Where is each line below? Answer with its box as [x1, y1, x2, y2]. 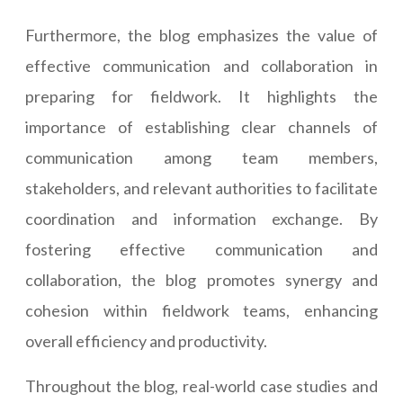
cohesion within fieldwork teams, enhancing [25, 300, 378, 321]
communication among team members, [25, 148, 378, 168]
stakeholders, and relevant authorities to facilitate [25, 178, 378, 199]
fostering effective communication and [25, 239, 378, 260]
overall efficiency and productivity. [25, 331, 267, 352]
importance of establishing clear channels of [25, 117, 378, 138]
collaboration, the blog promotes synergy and [25, 270, 378, 291]
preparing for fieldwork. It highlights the [25, 86, 378, 107]
